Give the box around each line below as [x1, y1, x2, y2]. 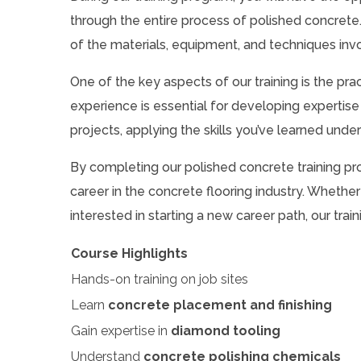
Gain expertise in [71, 322, 171, 338]
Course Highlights [71, 245, 188, 261]
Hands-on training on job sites [71, 271, 248, 287]
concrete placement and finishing [108, 297, 332, 313]
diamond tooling [171, 322, 280, 338]
